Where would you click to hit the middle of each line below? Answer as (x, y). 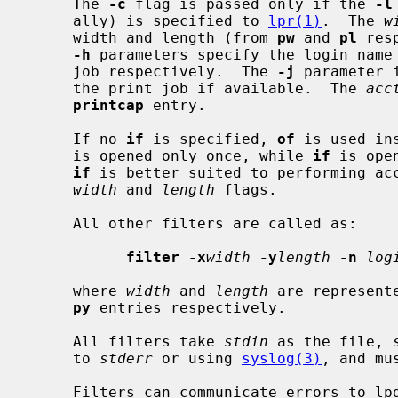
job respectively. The (175, 71)
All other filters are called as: (51, 223)
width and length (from (175, 37)
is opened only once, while (193, 155)
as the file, (330, 341)
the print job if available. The (219, 88)
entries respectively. (188, 307)
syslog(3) (282, 358)
